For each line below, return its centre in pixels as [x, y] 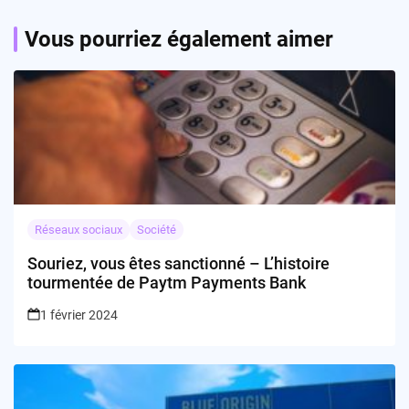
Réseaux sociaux [79, 230]
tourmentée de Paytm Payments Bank [167, 283]
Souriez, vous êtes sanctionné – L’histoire [178, 264]
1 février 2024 [79, 315]
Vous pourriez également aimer [179, 40]
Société [157, 230]
